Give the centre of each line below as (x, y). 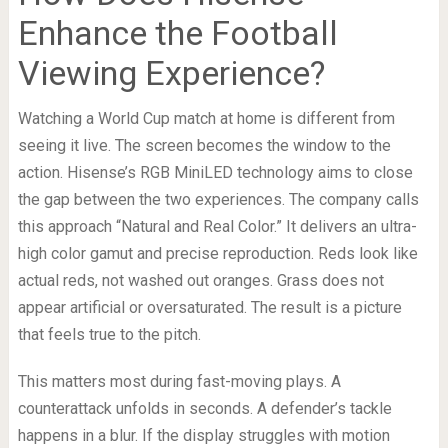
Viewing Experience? (171, 72)
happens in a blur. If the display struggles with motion (203, 435)
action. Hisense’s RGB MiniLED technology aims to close (215, 172)
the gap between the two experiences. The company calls (218, 199)
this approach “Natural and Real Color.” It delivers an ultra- (217, 226)
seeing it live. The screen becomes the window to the (204, 145)
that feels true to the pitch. (109, 334)
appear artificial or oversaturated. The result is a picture (209, 307)
